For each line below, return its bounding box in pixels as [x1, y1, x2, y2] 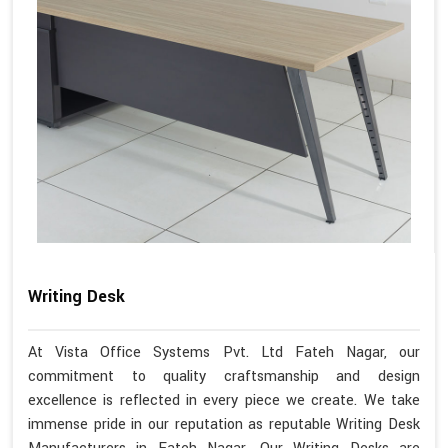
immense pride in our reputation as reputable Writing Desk [28, 413, 420, 435]
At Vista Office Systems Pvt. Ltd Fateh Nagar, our [28, 341, 420, 363]
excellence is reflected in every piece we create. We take [28, 389, 420, 411]
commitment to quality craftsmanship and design [28, 365, 420, 387]
